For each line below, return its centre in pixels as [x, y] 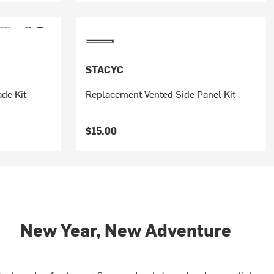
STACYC [104, 69]
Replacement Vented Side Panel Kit [160, 94]
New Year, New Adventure [126, 229]
